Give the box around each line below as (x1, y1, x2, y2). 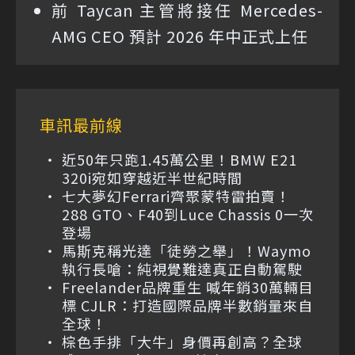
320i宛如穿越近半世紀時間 (62, 166, 242, 188)
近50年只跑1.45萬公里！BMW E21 (62, 148, 297, 170)
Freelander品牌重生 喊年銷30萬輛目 (62, 276, 314, 297)
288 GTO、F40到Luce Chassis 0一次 (62, 203, 314, 224)
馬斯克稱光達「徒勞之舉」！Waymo (62, 239, 311, 261)
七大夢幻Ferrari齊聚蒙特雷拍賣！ (62, 185, 291, 206)
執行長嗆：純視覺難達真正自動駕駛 (62, 258, 303, 279)
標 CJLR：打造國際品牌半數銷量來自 (62, 294, 313, 315)
